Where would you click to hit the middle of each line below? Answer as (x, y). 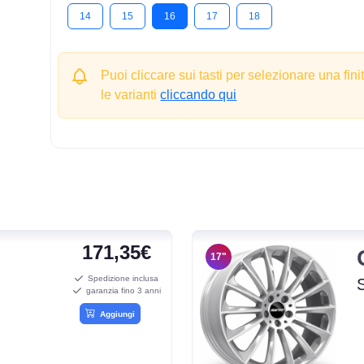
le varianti (131, 94)
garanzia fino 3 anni (121, 290)
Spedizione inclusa (121, 278)
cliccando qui (199, 94)
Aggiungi (115, 314)
